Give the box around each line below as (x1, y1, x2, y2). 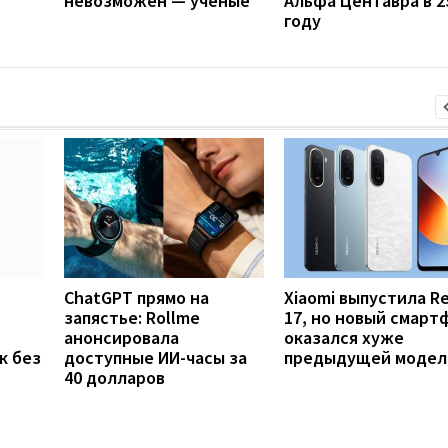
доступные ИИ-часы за (64, 345, 247, 369)
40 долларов (64, 365, 165, 389)
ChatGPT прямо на (64, 285, 209, 309)
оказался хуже (284, 325, 404, 349)
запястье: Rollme (64, 305, 200, 329)
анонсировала (64, 325, 179, 349)
